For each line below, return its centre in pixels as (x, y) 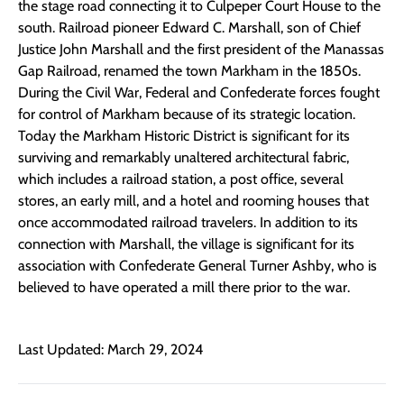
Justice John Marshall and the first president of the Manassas (201, 50)
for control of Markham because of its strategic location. (188, 115)
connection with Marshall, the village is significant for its (186, 244)
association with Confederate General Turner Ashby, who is (197, 266)
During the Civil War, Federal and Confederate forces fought (199, 93)
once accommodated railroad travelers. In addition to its (188, 223)
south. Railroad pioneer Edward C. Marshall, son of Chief (189, 28)
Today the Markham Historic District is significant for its (184, 136)
